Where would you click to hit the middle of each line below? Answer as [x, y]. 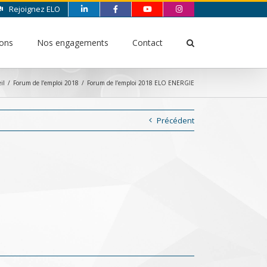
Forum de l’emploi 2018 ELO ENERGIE [141, 83]
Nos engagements [73, 43]
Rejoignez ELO [35, 9]
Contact [148, 43]
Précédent [176, 120]
